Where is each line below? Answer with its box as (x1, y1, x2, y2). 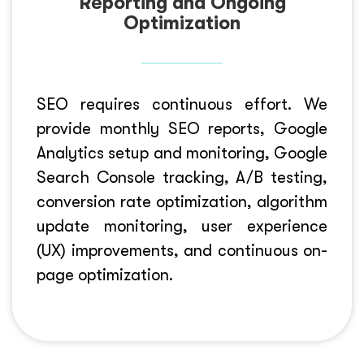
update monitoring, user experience (37, 217, 327, 236)
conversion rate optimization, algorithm (37, 193, 327, 211)
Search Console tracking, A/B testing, (37, 168, 327, 187)
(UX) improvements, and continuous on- (37, 241, 327, 260)
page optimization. (37, 266, 173, 284)
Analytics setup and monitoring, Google (37, 144, 327, 162)
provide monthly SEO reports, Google (37, 119, 327, 138)
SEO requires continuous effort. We (37, 95, 327, 114)
